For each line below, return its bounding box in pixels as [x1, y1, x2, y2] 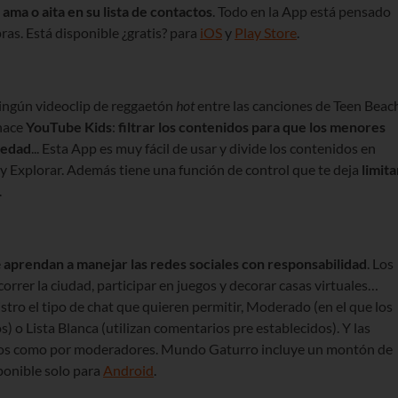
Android [103, 362, 154, 379]
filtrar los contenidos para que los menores [118, 118, 386, 136]
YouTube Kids [26, 118, 112, 136]
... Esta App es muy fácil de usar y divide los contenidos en [31, 139, 376, 157]
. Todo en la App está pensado [212, 3, 391, 20]
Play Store [235, 24, 297, 42]
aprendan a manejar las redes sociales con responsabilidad [4, 255, 367, 273]
